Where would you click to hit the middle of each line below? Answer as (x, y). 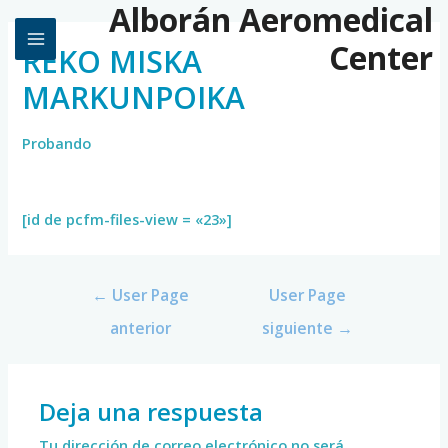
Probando (57, 143)
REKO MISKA (112, 61)
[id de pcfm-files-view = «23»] (127, 219)
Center (381, 57)
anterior (140, 327)
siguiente (300, 327)
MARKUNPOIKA (134, 97)
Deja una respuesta (151, 412)
